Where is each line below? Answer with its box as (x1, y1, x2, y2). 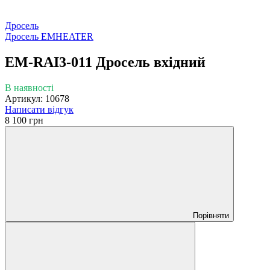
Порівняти (193, 210, 229, 220)
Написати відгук (5, 104, 74, 115)
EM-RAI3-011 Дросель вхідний (5, 54, 206, 70)
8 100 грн (5, 115, 43, 125)
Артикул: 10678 (5, 93, 69, 104)
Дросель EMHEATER (5, 31, 93, 42)
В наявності (5, 82, 54, 93)
